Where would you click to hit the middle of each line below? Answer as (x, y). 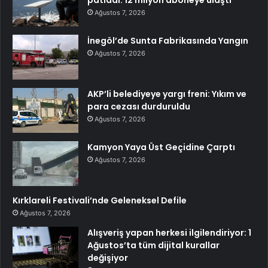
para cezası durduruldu (139, 107)
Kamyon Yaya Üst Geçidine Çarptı (161, 147)
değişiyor (108, 258)
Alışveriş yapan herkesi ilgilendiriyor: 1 (169, 233)
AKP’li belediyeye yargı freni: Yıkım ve (167, 94)
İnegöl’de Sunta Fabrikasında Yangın (168, 41)
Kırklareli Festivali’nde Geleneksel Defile (100, 201)
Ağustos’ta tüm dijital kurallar (153, 246)
